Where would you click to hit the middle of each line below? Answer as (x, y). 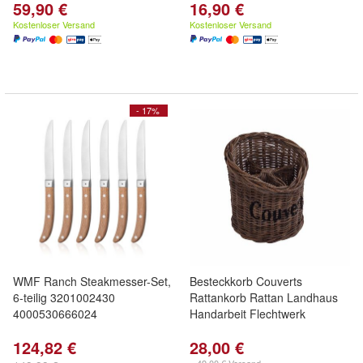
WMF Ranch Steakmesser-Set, (92, 281)
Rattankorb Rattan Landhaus (264, 297)
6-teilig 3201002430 (64, 297)
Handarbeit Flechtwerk (248, 314)
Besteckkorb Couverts (246, 281)
